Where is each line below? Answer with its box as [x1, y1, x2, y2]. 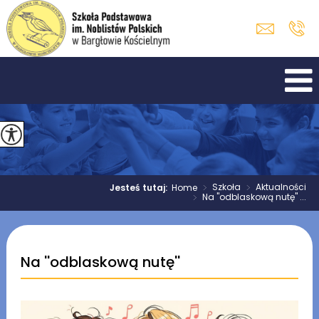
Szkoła [212, 181, 241, 193]
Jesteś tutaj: [110, 182, 172, 194]
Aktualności [256, 181, 307, 193]
